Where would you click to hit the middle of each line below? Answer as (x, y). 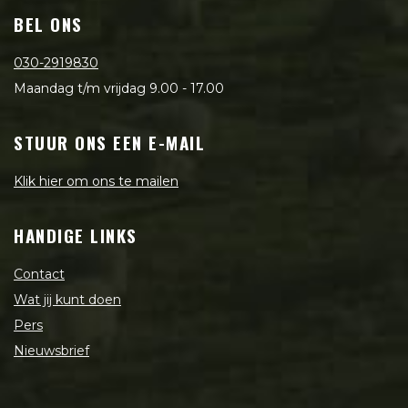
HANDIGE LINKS (76, 235)
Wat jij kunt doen (67, 300)
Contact (39, 275)
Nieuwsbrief (51, 351)
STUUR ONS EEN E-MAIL (110, 143)
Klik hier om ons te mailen (96, 182)
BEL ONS (48, 24)
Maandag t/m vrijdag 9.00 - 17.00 (119, 89)
